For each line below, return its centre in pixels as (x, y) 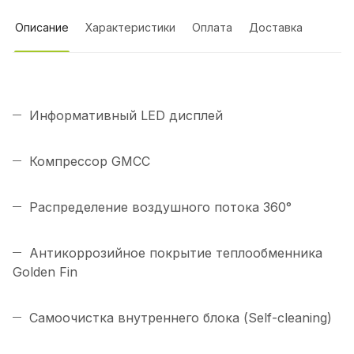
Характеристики (130, 28)
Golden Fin (45, 272)
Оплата (212, 28)
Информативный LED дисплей (126, 116)
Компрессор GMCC (90, 162)
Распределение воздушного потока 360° (160, 207)
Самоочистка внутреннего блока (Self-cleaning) (181, 318)
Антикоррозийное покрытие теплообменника (176, 253)
